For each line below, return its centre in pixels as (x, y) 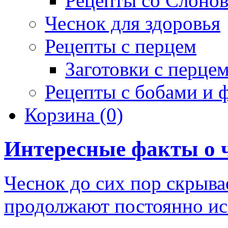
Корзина (62, 115)
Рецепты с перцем (121, 46)
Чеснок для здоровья (133, 23)
